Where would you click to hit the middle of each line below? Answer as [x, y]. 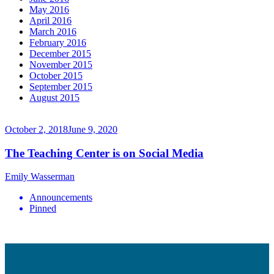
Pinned [43, 209]
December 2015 [60, 53]
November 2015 [61, 64]
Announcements [61, 198]
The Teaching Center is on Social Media [104, 153]
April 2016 [50, 20]
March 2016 [53, 31]
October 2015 [56, 75]
